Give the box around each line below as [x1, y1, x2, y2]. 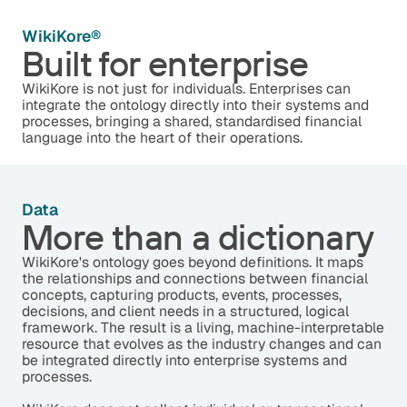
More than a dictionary [21, 213, 374, 259]
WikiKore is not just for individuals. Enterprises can [21, 78, 351, 98]
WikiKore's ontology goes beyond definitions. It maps [21, 252, 363, 272]
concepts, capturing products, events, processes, [21, 284, 342, 304]
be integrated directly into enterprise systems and [21, 350, 347, 370]
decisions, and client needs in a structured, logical [21, 301, 349, 321]
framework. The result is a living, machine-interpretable [21, 317, 384, 337]
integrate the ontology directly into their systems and [21, 94, 369, 114]
